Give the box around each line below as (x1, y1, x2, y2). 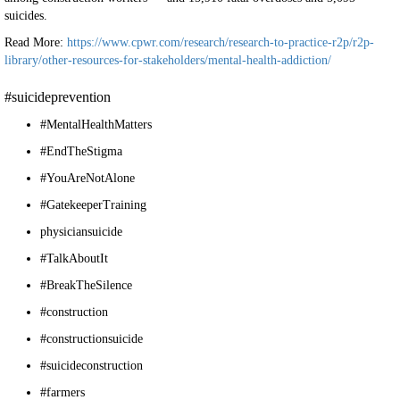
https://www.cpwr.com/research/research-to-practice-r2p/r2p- (67, 36, 374, 49)
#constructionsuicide (40, 332, 143, 346)
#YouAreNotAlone (40, 171, 135, 185)
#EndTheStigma (40, 145, 122, 158)
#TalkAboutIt (40, 252, 108, 265)
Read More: (4, 36, 67, 49)
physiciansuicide (40, 225, 122, 238)
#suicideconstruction (40, 359, 143, 372)
